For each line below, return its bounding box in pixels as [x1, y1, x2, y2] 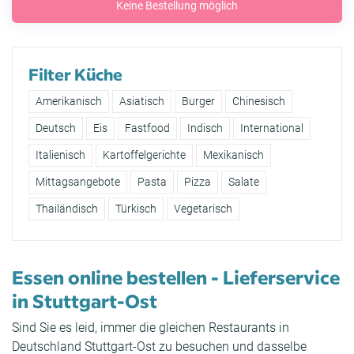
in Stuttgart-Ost [12, 287, 157, 314]
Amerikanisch [36, 95, 102, 108]
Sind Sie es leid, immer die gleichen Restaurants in [12, 320, 289, 336]
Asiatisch [119, 95, 164, 108]
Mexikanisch [203, 149, 264, 162]
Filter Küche [28, 62, 122, 85]
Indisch [187, 122, 223, 135]
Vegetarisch [174, 202, 232, 216]
